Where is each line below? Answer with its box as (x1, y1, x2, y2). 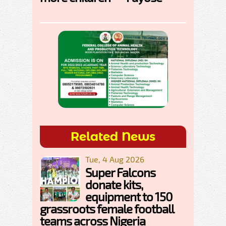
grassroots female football (40, 201, 174, 216)
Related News (71, 129, 155, 144)
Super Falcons (85, 165, 155, 180)
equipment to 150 (85, 189, 172, 204)
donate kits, (85, 177, 143, 192)
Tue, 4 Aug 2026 (85, 154, 144, 164)
